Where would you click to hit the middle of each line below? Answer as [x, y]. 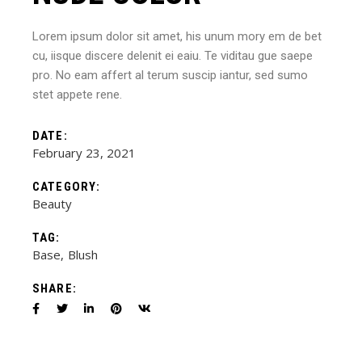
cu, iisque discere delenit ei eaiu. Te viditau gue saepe [173, 56]
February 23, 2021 [84, 153]
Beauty [53, 204]
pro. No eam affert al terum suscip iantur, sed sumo [170, 76]
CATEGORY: [66, 187]
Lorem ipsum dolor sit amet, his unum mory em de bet [177, 37]
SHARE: [55, 289]
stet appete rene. [78, 95]
